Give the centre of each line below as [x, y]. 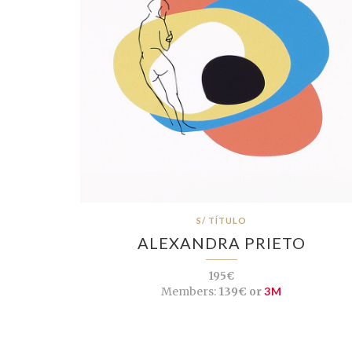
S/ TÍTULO [222, 220]
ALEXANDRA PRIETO [222, 242]
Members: [189, 291]
